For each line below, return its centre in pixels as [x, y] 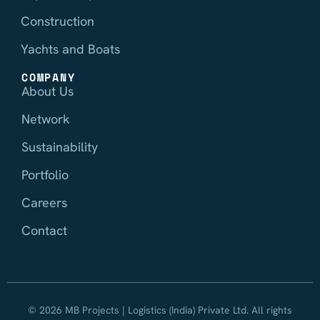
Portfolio [45, 175]
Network [46, 119]
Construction [57, 21]
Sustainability [60, 147]
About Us [47, 91]
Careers [44, 203]
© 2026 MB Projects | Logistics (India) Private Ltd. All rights [160, 310]
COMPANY [49, 77]
